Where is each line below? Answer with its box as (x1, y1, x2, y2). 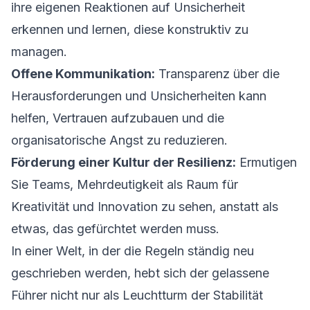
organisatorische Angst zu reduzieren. (11, 133, 228, 147)
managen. (11, 44, 67, 59)
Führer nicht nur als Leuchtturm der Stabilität (11, 288, 263, 302)
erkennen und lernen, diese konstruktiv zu (11, 22, 248, 37)
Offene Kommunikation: (11, 66, 155, 81)
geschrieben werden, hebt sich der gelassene (11, 266, 269, 280)
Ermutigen (236, 155, 297, 170)
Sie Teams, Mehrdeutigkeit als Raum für (11, 177, 238, 192)
